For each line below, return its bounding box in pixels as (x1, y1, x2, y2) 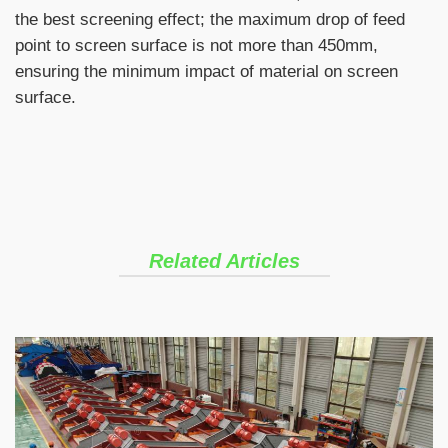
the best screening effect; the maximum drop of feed (15, 8, 405, 29)
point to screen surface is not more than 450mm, (15, 34, 378, 55)
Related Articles (148, 249, 300, 272)
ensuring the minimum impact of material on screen (15, 60, 398, 81)
